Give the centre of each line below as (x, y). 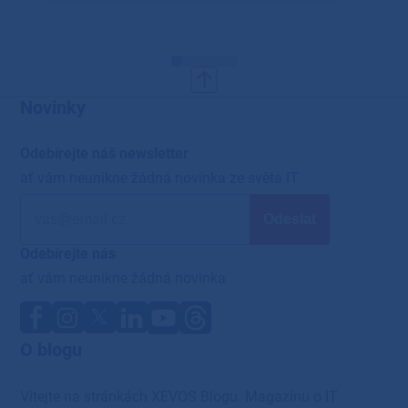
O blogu (51, 349)
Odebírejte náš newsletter (105, 153)
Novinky (53, 107)
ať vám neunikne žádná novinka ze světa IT (160, 178)
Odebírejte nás (68, 253)
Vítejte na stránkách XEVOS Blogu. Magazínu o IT (179, 396)
